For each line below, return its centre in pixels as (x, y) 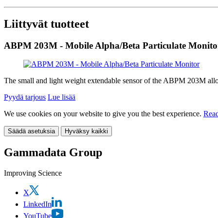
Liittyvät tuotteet (46, 24)
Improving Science (33, 173)
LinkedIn (37, 204)
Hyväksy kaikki (86, 131)
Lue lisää (62, 97)
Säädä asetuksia (31, 131)
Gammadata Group (53, 153)
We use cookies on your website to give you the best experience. (104, 114)
